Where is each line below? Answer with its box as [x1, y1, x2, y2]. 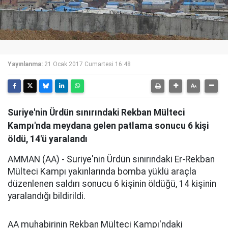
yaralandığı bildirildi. [8, 191, 85, 201]
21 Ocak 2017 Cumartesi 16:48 [44, 61, 131, 68]
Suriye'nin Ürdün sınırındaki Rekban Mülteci [8, 107, 185, 118]
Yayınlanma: [8, 61, 43, 68]
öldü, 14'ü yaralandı [8, 134, 88, 144]
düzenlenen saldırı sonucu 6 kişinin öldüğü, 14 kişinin [8, 179, 216, 189]
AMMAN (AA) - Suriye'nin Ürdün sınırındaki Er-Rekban [8, 154, 215, 164]
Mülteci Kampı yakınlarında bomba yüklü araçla [8, 166, 196, 177]
